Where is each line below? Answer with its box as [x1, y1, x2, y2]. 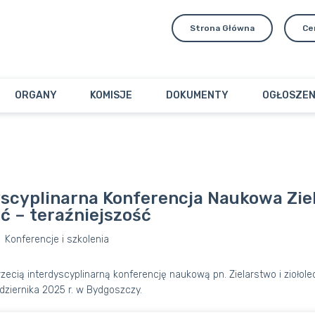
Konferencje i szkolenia [5, 233, 109, 245]
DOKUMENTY [166, 89, 229, 101]
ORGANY [14, 89, 57, 101]
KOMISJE [90, 89, 133, 101]
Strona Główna [190, 23, 255, 33]
